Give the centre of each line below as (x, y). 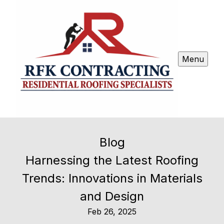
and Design (112, 196)
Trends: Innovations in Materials (112, 178)
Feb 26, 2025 (112, 212)
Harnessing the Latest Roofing (112, 160)
